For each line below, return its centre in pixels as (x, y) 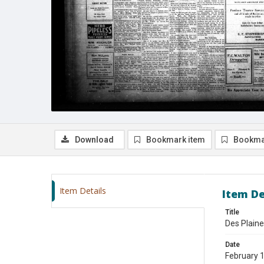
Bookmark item (176, 140)
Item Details (83, 191)
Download (94, 140)
